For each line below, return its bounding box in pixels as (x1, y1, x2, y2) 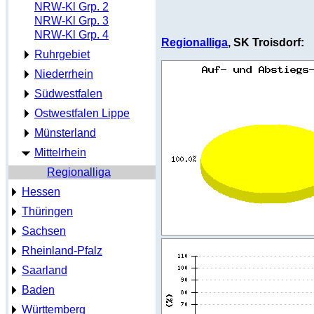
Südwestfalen (34, 88, 102, 100)
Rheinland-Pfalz (22, 245, 102, 257)
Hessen (22, 186, 60, 198)
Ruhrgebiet (34, 48, 90, 60)
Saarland (22, 264, 67, 276)
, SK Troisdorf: (228, 36, 304, 48)
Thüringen (22, 205, 73, 217)
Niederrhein (34, 68, 93, 80)
